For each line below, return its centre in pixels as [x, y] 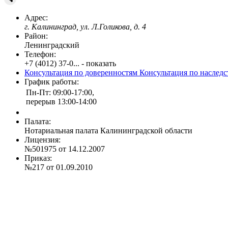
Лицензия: [42, 139]
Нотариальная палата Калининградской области [108, 130]
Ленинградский [52, 45]
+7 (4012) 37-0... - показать [70, 63]
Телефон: [40, 54]
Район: [36, 36]
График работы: [52, 81]
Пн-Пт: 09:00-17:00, [60, 92]
